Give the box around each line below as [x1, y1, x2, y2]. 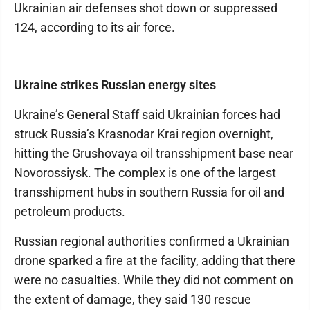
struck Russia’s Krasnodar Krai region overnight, [14, 127, 273, 141]
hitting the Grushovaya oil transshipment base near [14, 146, 293, 161]
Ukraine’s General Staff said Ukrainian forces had [14, 107, 280, 122]
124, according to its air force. [14, 20, 175, 35]
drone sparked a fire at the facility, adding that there [14, 253, 295, 268]
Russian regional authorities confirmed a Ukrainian [14, 234, 289, 248]
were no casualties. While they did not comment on [14, 273, 293, 287]
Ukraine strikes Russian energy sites [14, 77, 216, 92]
